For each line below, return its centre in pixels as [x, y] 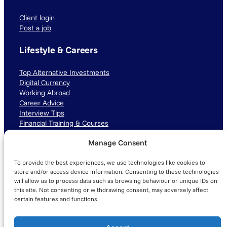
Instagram [48, 168]
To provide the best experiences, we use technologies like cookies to [110, 162]
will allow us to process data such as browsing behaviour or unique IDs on [116, 181]
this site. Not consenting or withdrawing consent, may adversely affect [111, 190]
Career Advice [42, 103]
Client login [37, 17]
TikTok [34, 168]
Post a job [35, 28]
